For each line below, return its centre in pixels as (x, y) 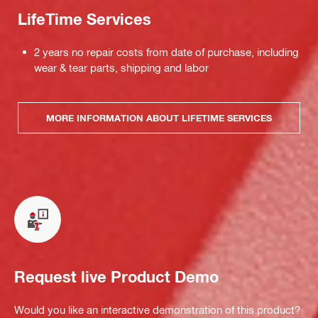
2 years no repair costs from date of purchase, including (166, 52)
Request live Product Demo (116, 276)
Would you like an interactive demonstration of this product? (157, 310)
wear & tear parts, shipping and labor (121, 68)
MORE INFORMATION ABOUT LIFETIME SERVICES (159, 117)
